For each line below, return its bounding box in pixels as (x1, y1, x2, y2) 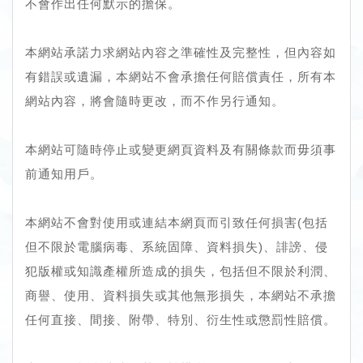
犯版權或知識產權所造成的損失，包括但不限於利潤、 (25, 263, 336, 278)
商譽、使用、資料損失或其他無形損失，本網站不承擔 (25, 288, 336, 302)
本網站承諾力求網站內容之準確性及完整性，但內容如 (25, 45, 336, 59)
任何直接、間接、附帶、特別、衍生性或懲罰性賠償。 (25, 312, 336, 327)
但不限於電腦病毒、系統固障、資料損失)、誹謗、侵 (25, 239, 328, 254)
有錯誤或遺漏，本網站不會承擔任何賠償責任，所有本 (25, 69, 336, 83)
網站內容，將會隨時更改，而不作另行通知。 (25, 93, 284, 108)
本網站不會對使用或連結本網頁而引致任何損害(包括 (25, 215, 328, 229)
